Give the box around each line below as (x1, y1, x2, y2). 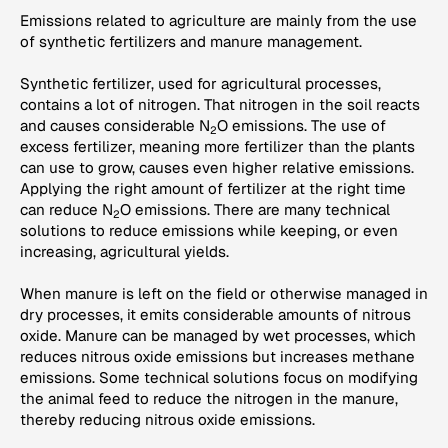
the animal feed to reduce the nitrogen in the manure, (20, 389, 398, 409)
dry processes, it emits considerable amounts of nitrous (20, 305, 411, 325)
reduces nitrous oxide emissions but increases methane (20, 347, 415, 367)
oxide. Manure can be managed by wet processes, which (20, 326, 416, 346)
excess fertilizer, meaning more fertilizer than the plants (20, 137, 415, 157)
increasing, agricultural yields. (20, 242, 229, 262)
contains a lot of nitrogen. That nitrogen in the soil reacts (20, 95, 420, 115)
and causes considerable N (20, 116, 210, 136)
